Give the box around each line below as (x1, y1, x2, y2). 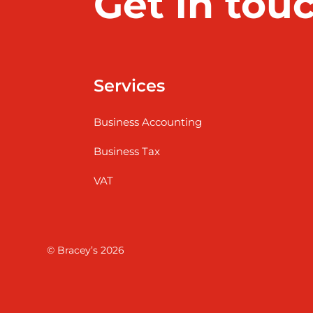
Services (94, 75, 166, 96)
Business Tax (94, 144, 161, 158)
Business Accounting (94, 115, 203, 129)
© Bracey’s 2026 (47, 244, 125, 257)
